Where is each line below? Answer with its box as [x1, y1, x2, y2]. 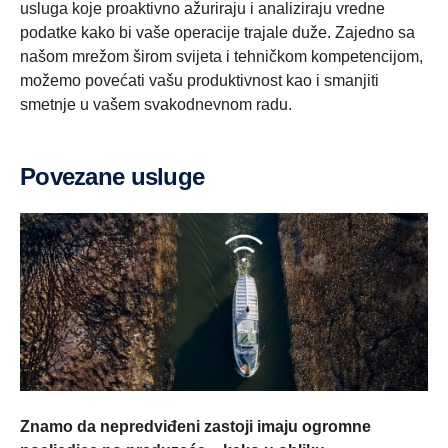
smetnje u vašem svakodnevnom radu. [20, 95, 296, 113]
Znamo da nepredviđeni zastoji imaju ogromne [20, 418, 371, 436]
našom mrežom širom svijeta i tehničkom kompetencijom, [20, 47, 423, 65]
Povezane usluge [35, 162, 205, 190]
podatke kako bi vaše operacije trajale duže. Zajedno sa [20, 23, 415, 41]
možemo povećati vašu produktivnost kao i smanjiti [20, 71, 379, 89]
